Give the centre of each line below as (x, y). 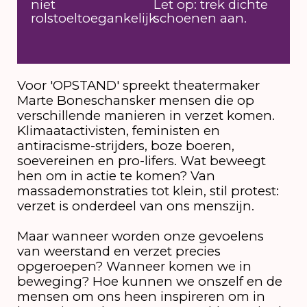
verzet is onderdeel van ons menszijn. (135, 206)
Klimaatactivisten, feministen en (118, 130)
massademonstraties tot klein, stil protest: (148, 191)
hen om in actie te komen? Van (116, 175)
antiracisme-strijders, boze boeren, (125, 145)
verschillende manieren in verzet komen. (146, 115)
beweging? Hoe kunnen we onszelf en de (149, 281)
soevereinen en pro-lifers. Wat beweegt (141, 160)
